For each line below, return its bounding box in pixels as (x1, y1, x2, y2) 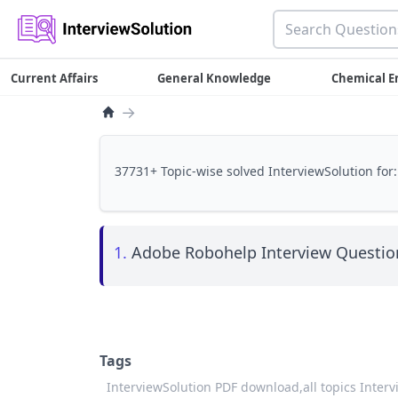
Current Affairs (11, 70, 98, 86)
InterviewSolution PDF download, (107, 378, 303, 395)
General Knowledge (157, 70, 272, 86)
